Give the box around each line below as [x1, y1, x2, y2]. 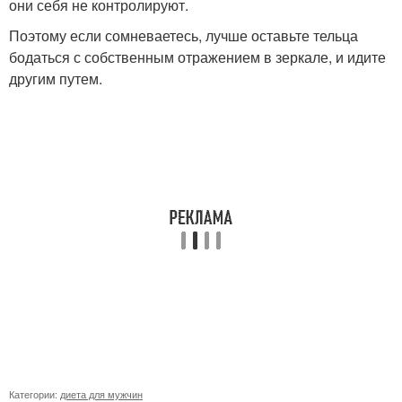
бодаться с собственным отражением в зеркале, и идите [9, 46, 386, 67]
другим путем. [9, 67, 102, 89]
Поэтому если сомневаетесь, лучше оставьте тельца [9, 24, 358, 46]
